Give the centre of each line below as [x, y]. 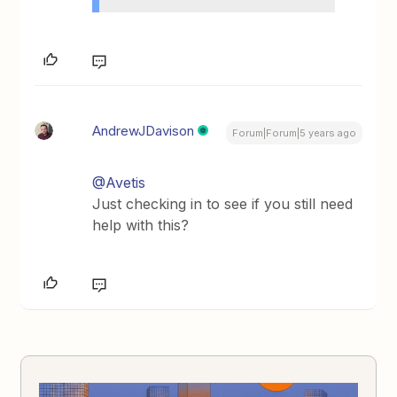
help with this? [143, 225]
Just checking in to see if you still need [223, 203]
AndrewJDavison [144, 130]
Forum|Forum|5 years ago [294, 132]
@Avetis [119, 182]
